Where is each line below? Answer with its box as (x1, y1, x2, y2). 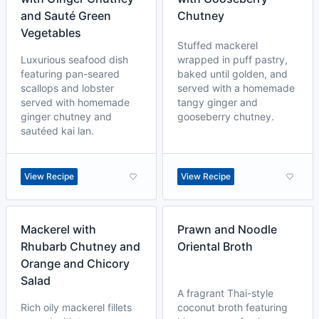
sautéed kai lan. (21, 125, 94, 137)
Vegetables (21, 26, 81, 40)
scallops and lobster (21, 82, 114, 94)
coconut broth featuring (177, 301, 288, 313)
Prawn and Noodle (177, 222, 277, 236)
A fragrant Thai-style (177, 287, 273, 299)
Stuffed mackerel (177, 39, 258, 51)
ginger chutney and (21, 110, 112, 122)
